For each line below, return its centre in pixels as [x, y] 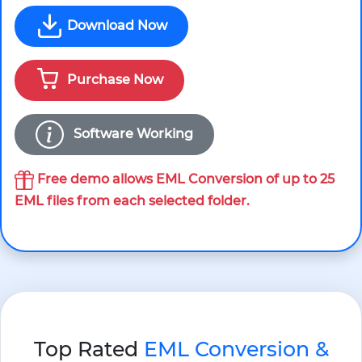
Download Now [116, 25]
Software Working [132, 133]
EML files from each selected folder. [132, 201]
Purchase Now [114, 79]
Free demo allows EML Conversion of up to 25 [184, 179]
